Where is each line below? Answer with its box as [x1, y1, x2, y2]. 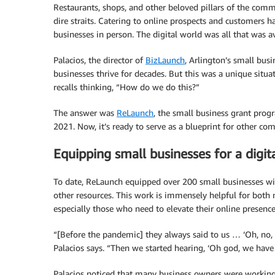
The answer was [53, 107, 117, 118]
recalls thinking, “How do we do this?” [53, 82, 199, 92]
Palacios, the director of [53, 55, 145, 65]
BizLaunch [145, 55, 185, 65]
